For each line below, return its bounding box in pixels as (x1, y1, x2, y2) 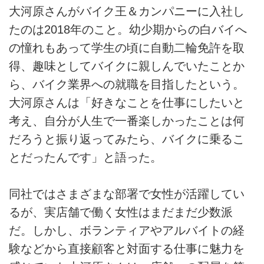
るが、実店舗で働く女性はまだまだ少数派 (9, 206, 233, 219)
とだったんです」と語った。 (9, 150, 162, 164)
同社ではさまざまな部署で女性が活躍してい (9, 187, 245, 201)
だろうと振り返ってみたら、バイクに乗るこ (9, 132, 245, 146)
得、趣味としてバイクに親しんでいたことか (9, 59, 245, 72)
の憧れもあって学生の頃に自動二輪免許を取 (9, 41, 245, 54)
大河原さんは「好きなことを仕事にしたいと (9, 95, 245, 109)
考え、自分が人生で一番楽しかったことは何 (9, 114, 245, 127)
